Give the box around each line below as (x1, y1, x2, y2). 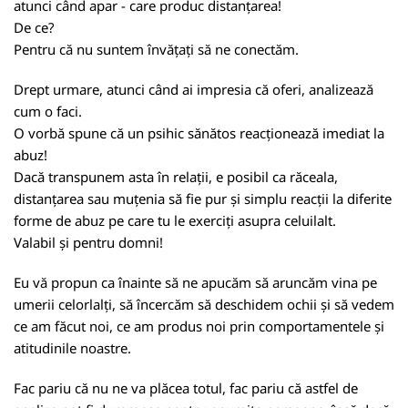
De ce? (14, 18, 55, 36)
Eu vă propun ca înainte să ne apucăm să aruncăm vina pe (14, 273, 377, 291)
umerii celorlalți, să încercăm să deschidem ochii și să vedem (14, 295, 394, 313)
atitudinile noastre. (14, 339, 131, 357)
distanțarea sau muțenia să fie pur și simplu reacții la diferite (14, 189, 392, 208)
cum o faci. (14, 102, 82, 120)
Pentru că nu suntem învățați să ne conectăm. (14, 40, 299, 58)
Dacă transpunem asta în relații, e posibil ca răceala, (14, 168, 338, 186)
